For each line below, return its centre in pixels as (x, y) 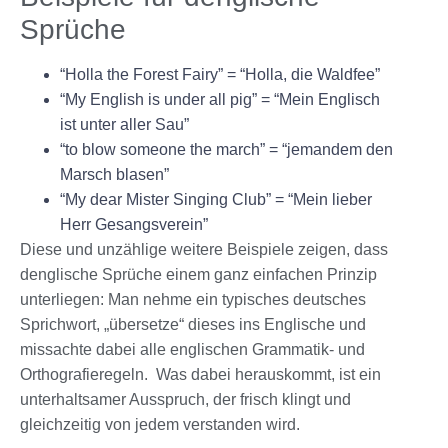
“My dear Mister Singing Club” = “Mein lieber (216, 199)
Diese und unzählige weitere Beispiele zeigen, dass (204, 249)
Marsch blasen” (114, 174)
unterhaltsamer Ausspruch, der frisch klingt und (185, 399)
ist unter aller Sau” (124, 124)
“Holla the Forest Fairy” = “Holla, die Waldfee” (220, 74)
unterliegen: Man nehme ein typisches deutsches (193, 299)
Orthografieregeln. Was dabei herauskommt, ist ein (200, 374)
